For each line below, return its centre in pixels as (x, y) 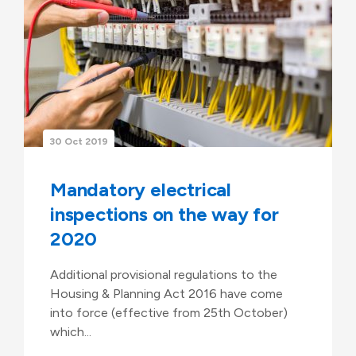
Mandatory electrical (141, 189)
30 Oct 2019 (79, 141)
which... (71, 331)
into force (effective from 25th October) (169, 312)
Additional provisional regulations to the (164, 274)
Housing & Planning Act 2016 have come (166, 293)
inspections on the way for (164, 214)
